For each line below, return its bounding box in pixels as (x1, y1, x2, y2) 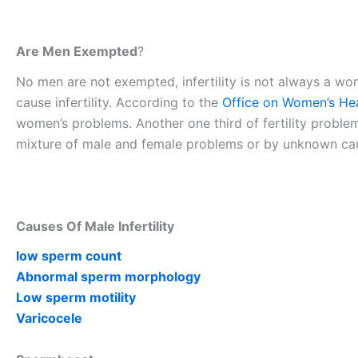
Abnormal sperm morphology (16, 268, 201, 285)
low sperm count (16, 248, 121, 265)
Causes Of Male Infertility (16, 218, 174, 235)
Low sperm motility (16, 289, 136, 306)
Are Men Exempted (16, 43, 137, 60)
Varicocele (16, 310, 82, 327)
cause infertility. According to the (16, 93, 222, 110)
